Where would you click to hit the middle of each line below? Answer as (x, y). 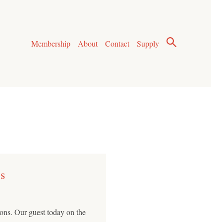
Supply (148, 44)
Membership (51, 44)
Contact (117, 44)
